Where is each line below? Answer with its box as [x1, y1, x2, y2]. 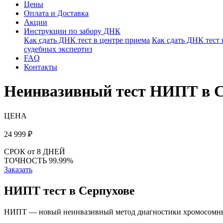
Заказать [4, 165, 32, 174]
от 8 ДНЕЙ [27, 147, 65, 156]
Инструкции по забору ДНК [24, 27, 120, 35]
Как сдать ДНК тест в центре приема [24, 36, 150, 44]
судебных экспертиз [24, 45, 92, 53]
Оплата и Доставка [24, 9, 89, 17]
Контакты [24, 63, 57, 71]
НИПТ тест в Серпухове [4, 184, 135, 197]
